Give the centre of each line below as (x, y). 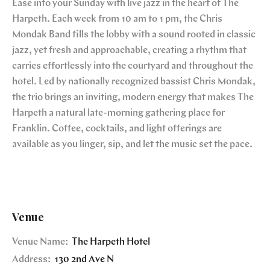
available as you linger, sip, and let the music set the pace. (132, 145)
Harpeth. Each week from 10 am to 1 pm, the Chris (117, 20)
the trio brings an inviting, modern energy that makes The (133, 98)
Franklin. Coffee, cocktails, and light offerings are (117, 129)
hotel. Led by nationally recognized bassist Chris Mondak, (134, 82)
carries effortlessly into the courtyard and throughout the (133, 67)
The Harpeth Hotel (110, 242)
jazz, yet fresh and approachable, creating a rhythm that (129, 51)
